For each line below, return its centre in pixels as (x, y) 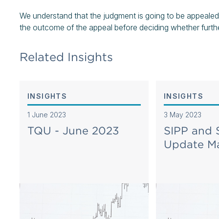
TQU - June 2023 (73, 131)
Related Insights (66, 57)
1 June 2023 (47, 115)
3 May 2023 (182, 115)
